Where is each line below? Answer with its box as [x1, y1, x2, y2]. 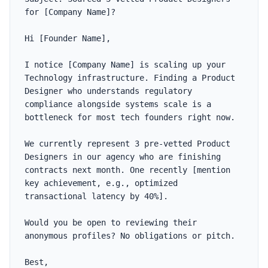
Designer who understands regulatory [25, 86, 192, 96]
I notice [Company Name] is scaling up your [25, 60, 226, 69]
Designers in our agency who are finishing [25, 152, 221, 162]
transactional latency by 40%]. [25, 191, 168, 201]
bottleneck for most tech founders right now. [25, 112, 235, 122]
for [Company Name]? [25, 7, 115, 17]
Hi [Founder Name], [25, 33, 111, 43]
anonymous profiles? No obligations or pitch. [25, 231, 235, 240]
